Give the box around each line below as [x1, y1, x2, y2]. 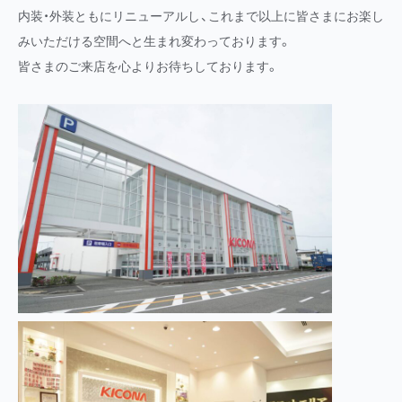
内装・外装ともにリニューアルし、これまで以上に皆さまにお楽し [18, 9, 384, 23]
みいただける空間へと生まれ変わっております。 [18, 34, 291, 48]
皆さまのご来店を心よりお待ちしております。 [18, 59, 278, 74]
